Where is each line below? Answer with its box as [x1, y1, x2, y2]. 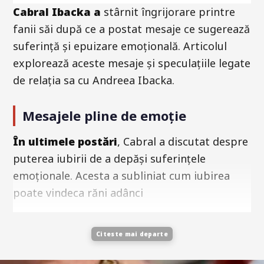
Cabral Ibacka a [13, 4, 101, 19]
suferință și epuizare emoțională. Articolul [13, 38, 227, 53]
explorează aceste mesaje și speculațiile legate [13, 55, 250, 70]
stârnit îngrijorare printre [101, 4, 235, 19]
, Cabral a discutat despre [117, 134, 248, 148]
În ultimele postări [13, 134, 117, 148]
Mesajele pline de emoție [22, 106, 186, 124]
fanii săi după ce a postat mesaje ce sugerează [13, 21, 250, 36]
